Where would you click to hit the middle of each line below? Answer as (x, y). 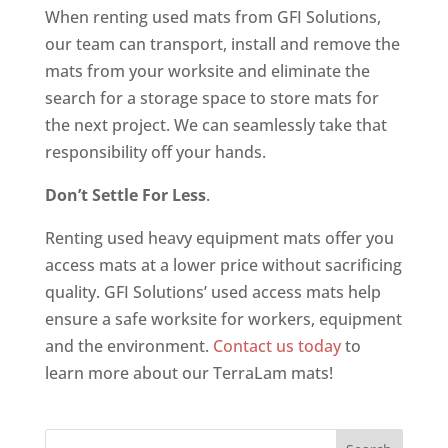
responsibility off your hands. (155, 151)
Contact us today (276, 345)
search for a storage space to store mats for (211, 97)
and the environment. (128, 345)
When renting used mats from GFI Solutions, (212, 16)
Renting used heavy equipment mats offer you (219, 237)
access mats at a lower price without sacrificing (223, 264)
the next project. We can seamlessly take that (215, 124)
